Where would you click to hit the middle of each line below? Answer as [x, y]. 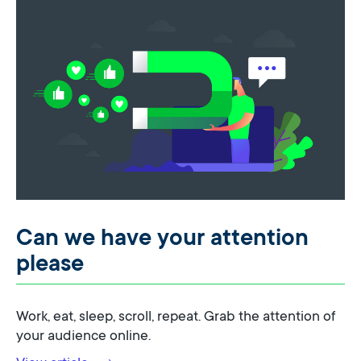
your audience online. [83, 335]
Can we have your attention [162, 237]
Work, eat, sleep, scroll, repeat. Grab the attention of [176, 315]
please [50, 263]
